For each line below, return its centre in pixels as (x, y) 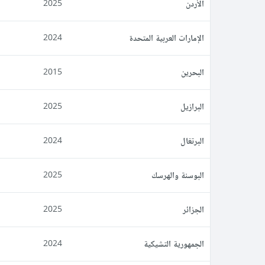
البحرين (193, 72)
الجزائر (193, 209)
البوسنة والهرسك (178, 175)
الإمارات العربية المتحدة (167, 38)
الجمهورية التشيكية (174, 244)
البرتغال (192, 141)
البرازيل (192, 106)
